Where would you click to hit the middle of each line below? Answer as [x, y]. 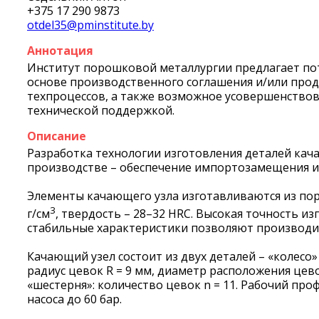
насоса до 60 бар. [74, 299]
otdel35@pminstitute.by [90, 25]
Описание [57, 136]
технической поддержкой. [101, 110]
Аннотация [60, 51]
